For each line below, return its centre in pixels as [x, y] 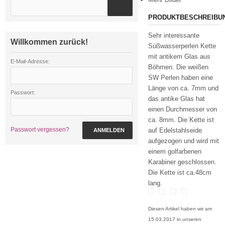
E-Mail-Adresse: [30, 61]
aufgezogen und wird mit [184, 141]
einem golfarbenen [175, 151]
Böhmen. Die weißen [178, 67]
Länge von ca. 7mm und [183, 88]
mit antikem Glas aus [179, 57]
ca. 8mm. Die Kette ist [181, 120]
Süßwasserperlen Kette [182, 46]
